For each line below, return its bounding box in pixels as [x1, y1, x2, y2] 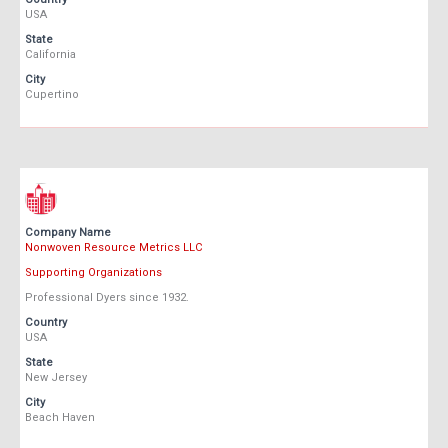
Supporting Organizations [25, 266, 162, 280]
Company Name [25, 226, 111, 240]
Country [25, 316, 67, 330]
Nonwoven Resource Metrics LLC [25, 241, 203, 255]
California [25, 48, 76, 62]
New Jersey [25, 371, 87, 385]
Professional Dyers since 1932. [25, 291, 189, 305]
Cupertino [25, 88, 79, 102]
